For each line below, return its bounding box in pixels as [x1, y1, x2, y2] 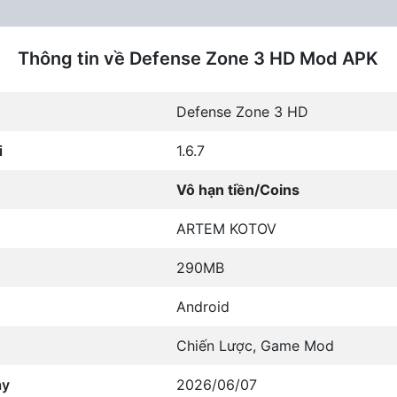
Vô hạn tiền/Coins [175, 181, 300, 199]
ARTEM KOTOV [175, 220, 276, 238]
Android [175, 298, 230, 316]
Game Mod [260, 337, 334, 355]
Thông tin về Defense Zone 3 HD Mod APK [18, 48, 379, 70]
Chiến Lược [175, 337, 253, 355]
